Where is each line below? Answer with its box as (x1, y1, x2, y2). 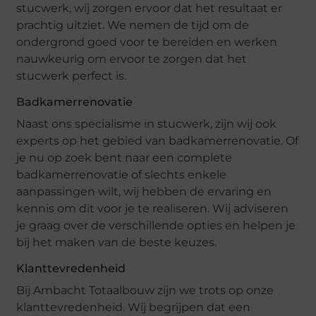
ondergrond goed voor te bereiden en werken (16, 35, 278, 49)
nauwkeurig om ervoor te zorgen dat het (16, 51, 248, 66)
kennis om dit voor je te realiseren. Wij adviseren (16, 201, 289, 215)
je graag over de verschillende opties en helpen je (16, 218, 296, 232)
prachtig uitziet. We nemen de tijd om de (16, 18, 250, 32)
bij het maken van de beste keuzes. (16, 235, 217, 249)
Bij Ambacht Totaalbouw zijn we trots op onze (16, 283, 274, 297)
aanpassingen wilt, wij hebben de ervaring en (16, 184, 272, 198)
